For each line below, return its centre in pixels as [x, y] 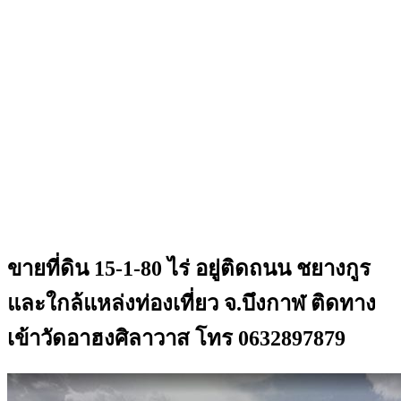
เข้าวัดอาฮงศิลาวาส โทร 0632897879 [176, 338]
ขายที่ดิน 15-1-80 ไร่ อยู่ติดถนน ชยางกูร [189, 268]
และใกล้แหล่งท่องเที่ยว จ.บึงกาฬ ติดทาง [192, 303]
